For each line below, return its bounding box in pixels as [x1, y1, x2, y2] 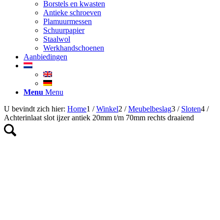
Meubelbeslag [128, 105, 171, 113]
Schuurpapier [43, 26, 84, 34]
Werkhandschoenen [43, 44, 104, 52]
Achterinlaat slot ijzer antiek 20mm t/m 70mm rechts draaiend [4, 113, 194, 122]
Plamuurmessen [43, 17, 92, 26]
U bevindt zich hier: [4, 105, 65, 113]
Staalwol [43, 35, 70, 43]
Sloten [181, 105, 201, 113]
